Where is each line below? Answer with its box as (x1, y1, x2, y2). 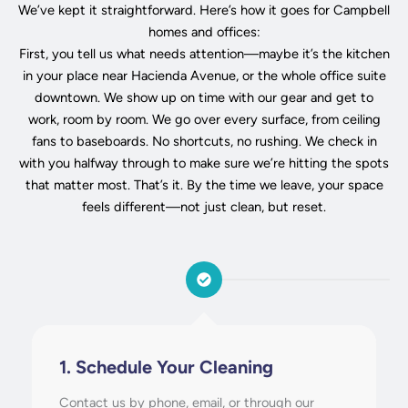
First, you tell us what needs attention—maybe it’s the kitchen (18, 45, 390, 62)
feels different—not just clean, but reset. (82, 198, 326, 215)
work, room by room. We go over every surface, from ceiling (27, 110, 381, 127)
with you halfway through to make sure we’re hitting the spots (19, 154, 389, 171)
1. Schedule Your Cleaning (59, 356, 273, 379)
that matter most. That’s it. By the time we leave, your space (25, 176, 383, 193)
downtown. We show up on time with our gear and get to (35, 88, 373, 106)
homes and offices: (148, 23, 260, 40)
